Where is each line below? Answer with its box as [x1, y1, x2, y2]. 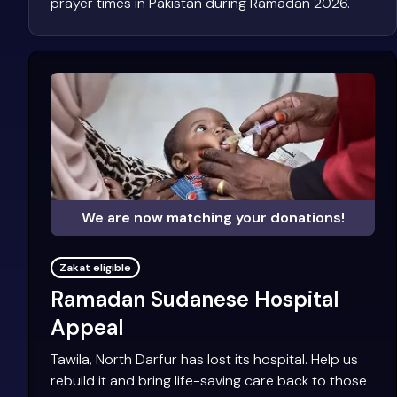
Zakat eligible [59, 260, 131, 275]
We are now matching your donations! [81, 207, 345, 227]
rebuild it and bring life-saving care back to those [51, 370, 367, 390]
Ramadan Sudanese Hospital [51, 284, 339, 313]
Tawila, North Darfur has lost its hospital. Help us [51, 349, 358, 369]
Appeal [51, 313, 124, 341]
